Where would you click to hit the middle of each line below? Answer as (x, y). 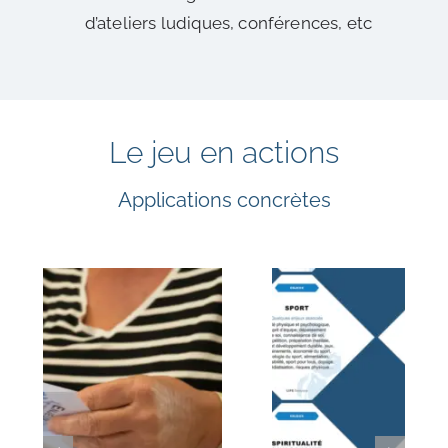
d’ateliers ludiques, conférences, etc (228, 23)
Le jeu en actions (224, 152)
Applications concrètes (224, 199)
